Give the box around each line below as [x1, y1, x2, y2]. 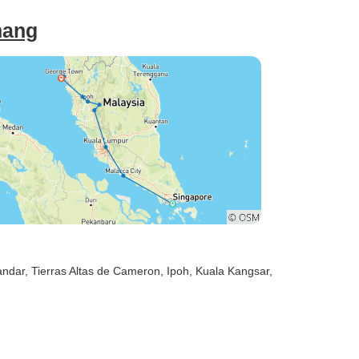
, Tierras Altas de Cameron [25, 264, 160, 277]
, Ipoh [160, 264, 189, 277]
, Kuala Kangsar [189, 264, 269, 277]
